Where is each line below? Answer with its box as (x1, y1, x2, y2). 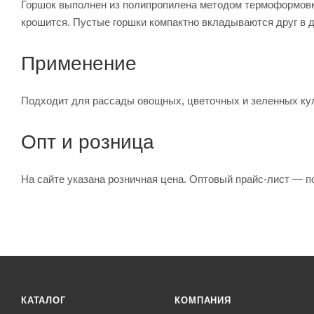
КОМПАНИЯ (175, 295, 231, 306)
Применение (21, 52, 137, 74)
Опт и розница (21, 130, 154, 153)
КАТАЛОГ (21, 295, 66, 306)
